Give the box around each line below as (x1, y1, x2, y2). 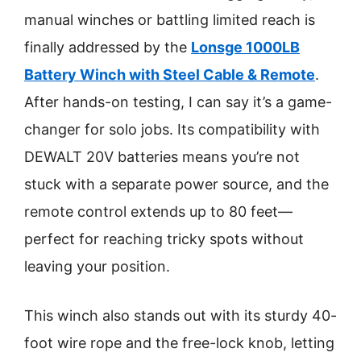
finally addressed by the (24, 39, 191, 56)
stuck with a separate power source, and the (24, 176, 329, 193)
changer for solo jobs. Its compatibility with (24, 121, 320, 138)
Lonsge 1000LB (191, 39, 300, 56)
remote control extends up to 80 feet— (24, 203, 293, 220)
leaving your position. (24, 258, 170, 275)
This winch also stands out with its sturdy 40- (24, 307, 337, 324)
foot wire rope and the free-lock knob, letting (24, 334, 334, 351)
